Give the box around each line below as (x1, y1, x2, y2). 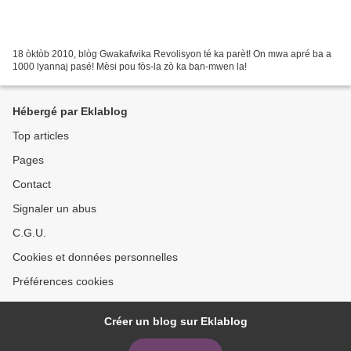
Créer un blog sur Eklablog (103, 315, 248, 327)
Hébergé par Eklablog (13, 105, 128, 118)
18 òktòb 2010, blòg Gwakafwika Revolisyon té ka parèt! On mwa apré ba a (13, 48, 331, 60)
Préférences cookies (13, 275, 114, 288)
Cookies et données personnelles (13, 251, 178, 263)
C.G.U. (13, 226, 46, 239)
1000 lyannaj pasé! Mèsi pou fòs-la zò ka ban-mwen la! (13, 60, 247, 72)
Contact (13, 178, 51, 190)
